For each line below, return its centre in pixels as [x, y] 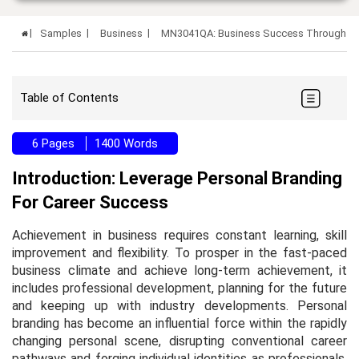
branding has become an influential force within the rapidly [179, 323]
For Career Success [90, 202]
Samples [61, 33]
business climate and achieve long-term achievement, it [179, 270]
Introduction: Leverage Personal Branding [177, 178]
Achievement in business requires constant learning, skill [179, 235]
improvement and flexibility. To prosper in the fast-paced [179, 252]
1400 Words [126, 143]
